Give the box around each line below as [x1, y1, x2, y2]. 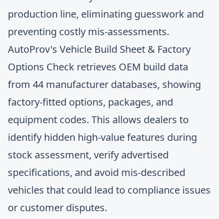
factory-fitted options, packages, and [8, 95, 173, 109]
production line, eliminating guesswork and [8, 7, 204, 21]
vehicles [8, 183, 44, 197]
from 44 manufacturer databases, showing [8, 78, 201, 91]
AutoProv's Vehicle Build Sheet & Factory [8, 43, 191, 56]
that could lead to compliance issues [44, 183, 211, 197]
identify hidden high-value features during [8, 131, 197, 144]
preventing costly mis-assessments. [8, 25, 169, 38]
